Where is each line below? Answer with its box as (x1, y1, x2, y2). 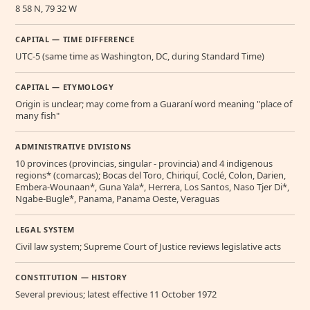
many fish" (15, 109, 60, 122)
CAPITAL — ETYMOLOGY (15, 82, 114, 93)
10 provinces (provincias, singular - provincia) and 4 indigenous (15, 157, 273, 170)
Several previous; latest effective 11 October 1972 (15, 288, 217, 301)
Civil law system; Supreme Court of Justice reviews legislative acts (15, 240, 281, 253)
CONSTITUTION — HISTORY (15, 272, 127, 283)
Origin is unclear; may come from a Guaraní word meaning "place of (15, 98, 292, 111)
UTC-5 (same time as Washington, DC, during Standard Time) (15, 50, 264, 63)
